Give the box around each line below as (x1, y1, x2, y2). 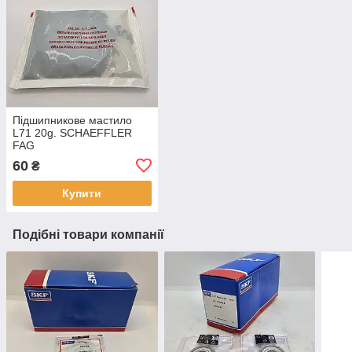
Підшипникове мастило (13, 113, 132, 126)
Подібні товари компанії (13, 227, 164, 241)
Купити (62, 186, 102, 200)
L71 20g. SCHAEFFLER (13, 126, 132, 139)
